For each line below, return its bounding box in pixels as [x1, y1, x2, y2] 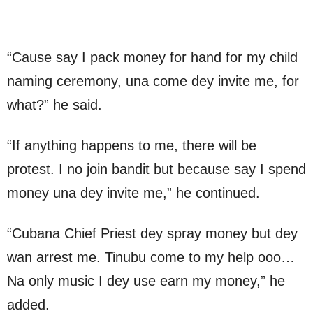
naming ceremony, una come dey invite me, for [7, 73, 299, 89]
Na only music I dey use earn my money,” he [7, 272, 285, 289]
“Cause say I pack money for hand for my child [7, 49, 298, 65]
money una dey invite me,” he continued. [7, 184, 260, 201]
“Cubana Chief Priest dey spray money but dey [7, 225, 298, 241]
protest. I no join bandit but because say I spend [7, 161, 306, 177]
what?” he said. [7, 96, 102, 112]
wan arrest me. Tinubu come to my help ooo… [7, 249, 295, 265]
